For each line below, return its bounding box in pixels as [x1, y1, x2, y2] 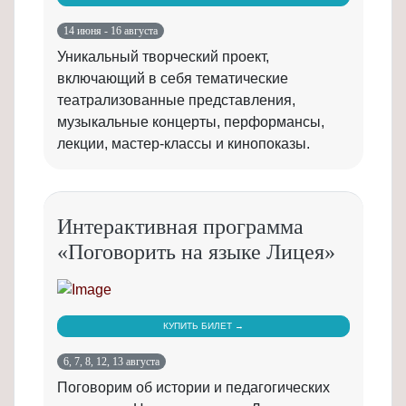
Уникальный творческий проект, [57, 49, 269, 64]
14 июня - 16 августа [63, 24, 159, 37]
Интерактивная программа [57, 215, 304, 238]
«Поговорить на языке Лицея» [57, 240, 335, 264]
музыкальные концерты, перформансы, [57, 114, 324, 130]
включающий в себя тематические [57, 71, 288, 86]
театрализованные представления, [57, 92, 295, 108]
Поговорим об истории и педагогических [57, 380, 330, 395]
